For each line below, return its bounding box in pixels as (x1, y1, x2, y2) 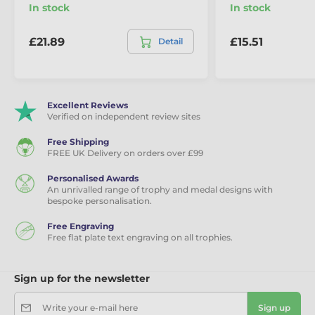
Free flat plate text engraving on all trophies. (47, 232, 233, 243)
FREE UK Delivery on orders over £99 (47, 148, 203, 159)
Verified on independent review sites (47, 111, 200, 122)
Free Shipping (47, 136, 109, 148)
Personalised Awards (47, 173, 139, 184)
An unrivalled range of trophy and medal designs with (47, 184, 273, 195)
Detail (158, 36, 183, 47)
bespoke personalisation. (47, 195, 152, 207)
